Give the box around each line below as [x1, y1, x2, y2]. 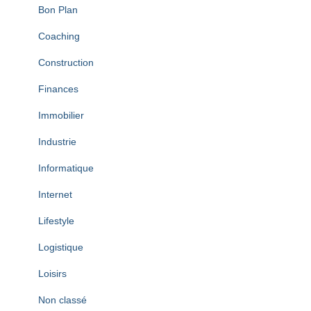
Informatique [38, 162, 94, 174]
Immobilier [38, 110, 84, 121]
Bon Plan [38, 4, 78, 16]
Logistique [38, 242, 83, 253]
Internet [38, 189, 72, 201]
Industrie [38, 136, 76, 148]
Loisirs [38, 268, 67, 280]
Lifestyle [38, 215, 74, 227]
